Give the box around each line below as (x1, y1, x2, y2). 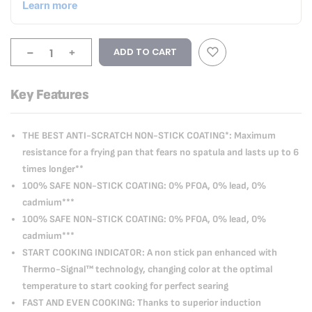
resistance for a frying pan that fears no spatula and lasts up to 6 (22, 146, 299, 158)
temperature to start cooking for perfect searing (22, 280, 228, 292)
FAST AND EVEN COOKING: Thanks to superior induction (22, 297, 261, 309)
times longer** (22, 163, 84, 175)
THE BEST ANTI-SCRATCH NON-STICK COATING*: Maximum (22, 130, 276, 141)
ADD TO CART (114, 45, 177, 58)
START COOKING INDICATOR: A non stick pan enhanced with (22, 247, 277, 258)
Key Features (10, 86, 89, 103)
